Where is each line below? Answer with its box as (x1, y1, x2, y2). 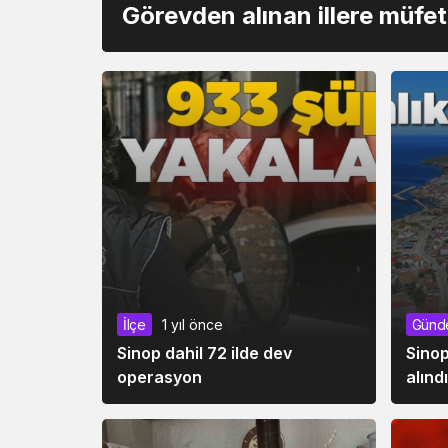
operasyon (117, 366, 202, 387)
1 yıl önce (161, 315, 223, 333)
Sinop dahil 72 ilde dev (117, 342, 292, 363)
